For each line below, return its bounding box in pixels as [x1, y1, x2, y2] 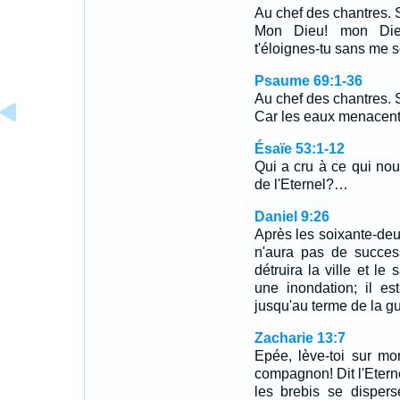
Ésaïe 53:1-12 [254, 141, 345, 156]
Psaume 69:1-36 [254, 73, 362, 88]
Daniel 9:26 [254, 209, 329, 224]
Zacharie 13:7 [254, 330, 346, 346]
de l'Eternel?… [254, 177, 348, 192]
